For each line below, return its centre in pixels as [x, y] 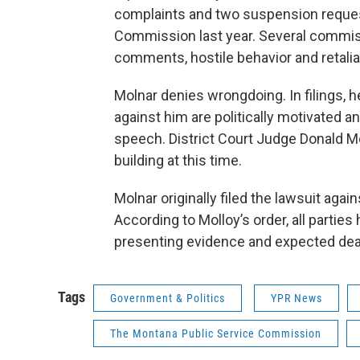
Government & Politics [168, 298]
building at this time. [178, 160]
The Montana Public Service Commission [216, 333]
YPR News [297, 298]
